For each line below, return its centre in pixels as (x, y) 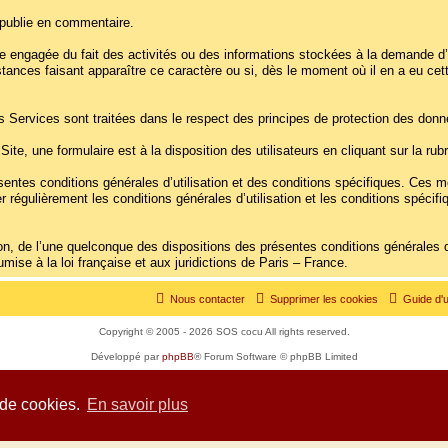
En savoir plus (137, 405)
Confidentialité (195, 393)
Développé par (126, 357)
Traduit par (193, 375)
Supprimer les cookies (324, 299)
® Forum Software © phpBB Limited (275, 357)
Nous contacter (207, 299)
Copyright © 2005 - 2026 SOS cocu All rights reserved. (224, 332)
